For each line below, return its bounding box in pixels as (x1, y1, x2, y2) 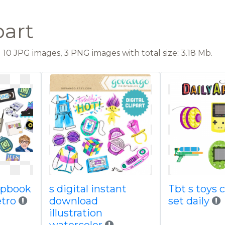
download (49, 195, 98, 207)
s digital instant (49, 183, 127, 195)
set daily (168, 195, 209, 207)
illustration (49, 207, 102, 219)
